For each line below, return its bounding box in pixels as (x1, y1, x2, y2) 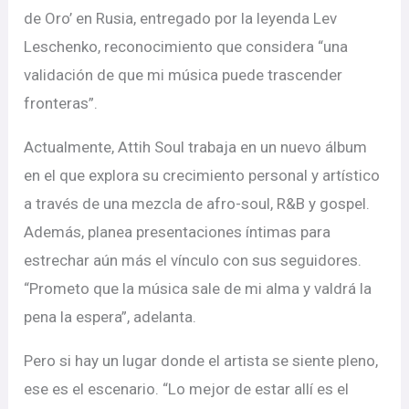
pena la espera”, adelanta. (24, 308, 197, 327)
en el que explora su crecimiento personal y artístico (24, 166, 381, 185)
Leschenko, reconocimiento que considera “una (24, 37, 349, 57)
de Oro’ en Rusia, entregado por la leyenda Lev (24, 9, 338, 28)
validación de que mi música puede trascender (24, 66, 343, 85)
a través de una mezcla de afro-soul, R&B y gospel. (24, 194, 371, 214)
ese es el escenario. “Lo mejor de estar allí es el (24, 380, 350, 399)
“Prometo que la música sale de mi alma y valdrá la (24, 279, 372, 299)
